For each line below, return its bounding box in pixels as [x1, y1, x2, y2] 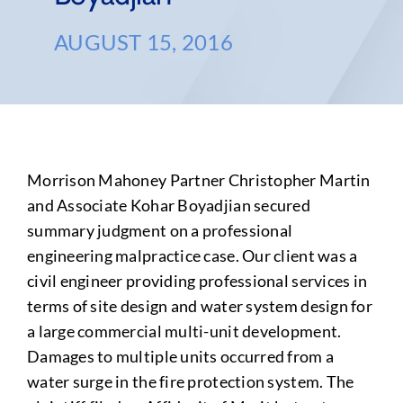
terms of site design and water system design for [26, 296, 372, 316]
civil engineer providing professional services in [26, 271, 368, 291]
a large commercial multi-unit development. [26, 321, 342, 341]
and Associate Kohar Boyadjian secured [26, 195, 310, 215]
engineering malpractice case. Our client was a [26, 246, 358, 265]
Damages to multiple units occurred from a [26, 346, 335, 366]
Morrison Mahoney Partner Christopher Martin [26, 170, 371, 190]
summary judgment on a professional [26, 220, 293, 240]
